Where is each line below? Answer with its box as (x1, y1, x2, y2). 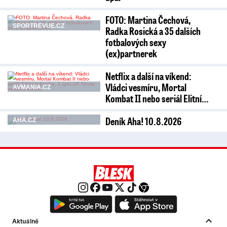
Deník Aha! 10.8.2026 (105, 115, 181, 128)
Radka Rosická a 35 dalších (105, 24, 201, 37)
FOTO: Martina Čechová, (105, 13, 191, 26)
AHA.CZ (13, 117, 36, 124)
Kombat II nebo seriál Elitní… (105, 92, 208, 105)
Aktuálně (12, 217, 39, 225)
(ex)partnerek (105, 47, 157, 60)
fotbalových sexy (105, 35, 166, 49)
